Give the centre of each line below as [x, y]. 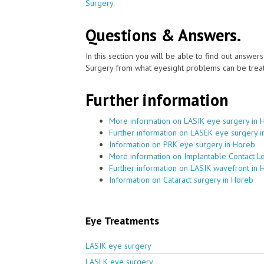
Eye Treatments [122, 220]
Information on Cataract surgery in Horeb [181, 179]
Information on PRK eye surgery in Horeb [182, 144]
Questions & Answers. [163, 35]
